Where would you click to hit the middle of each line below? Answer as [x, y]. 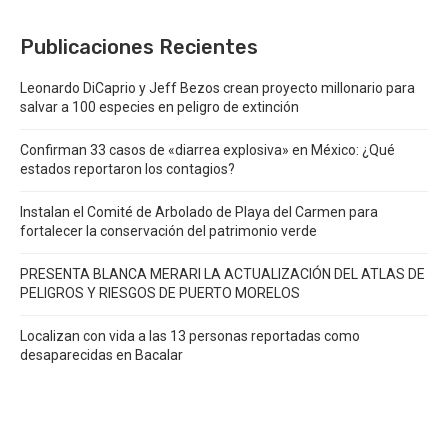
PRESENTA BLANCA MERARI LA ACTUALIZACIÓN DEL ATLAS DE [222, 274]
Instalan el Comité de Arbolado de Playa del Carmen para [199, 212]
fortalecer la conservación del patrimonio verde [168, 231]
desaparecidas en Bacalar [101, 355]
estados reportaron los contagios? [127, 169]
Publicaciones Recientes [139, 47]
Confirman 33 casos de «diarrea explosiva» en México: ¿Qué [207, 150]
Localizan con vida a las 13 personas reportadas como [190, 336]
